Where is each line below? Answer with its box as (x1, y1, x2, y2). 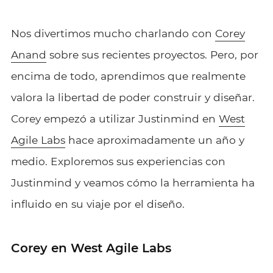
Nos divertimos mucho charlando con (10, 26, 215, 40)
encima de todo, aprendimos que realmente (10, 69, 246, 82)
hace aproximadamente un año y (65, 133, 244, 146)
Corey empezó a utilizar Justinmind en (10, 112, 219, 125)
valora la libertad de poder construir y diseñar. (10, 90, 255, 104)
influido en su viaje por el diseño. (10, 197, 185, 210)
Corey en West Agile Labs (10, 240, 171, 255)
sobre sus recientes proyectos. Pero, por (46, 48, 258, 61)
